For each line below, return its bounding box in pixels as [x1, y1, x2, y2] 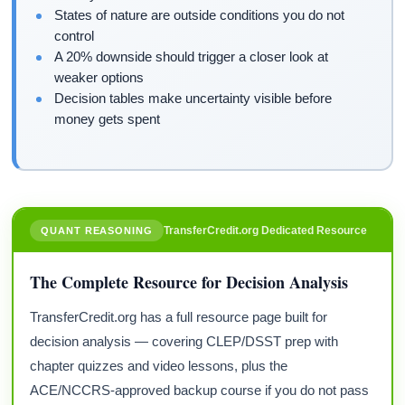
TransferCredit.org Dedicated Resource [163, 223, 367, 237]
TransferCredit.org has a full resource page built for [30, 308, 328, 325]
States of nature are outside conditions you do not [54, 7, 345, 24]
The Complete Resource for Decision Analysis [30, 269, 349, 294]
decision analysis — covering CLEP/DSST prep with [30, 333, 339, 349]
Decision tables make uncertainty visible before [54, 90, 333, 107]
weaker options [54, 70, 145, 86]
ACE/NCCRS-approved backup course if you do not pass [30, 381, 370, 398]
